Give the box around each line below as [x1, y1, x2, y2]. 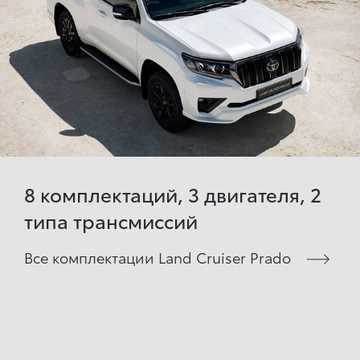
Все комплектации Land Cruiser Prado [24, 246, 291, 267]
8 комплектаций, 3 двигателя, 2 [24, 179, 321, 207]
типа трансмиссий [24, 206, 198, 234]
